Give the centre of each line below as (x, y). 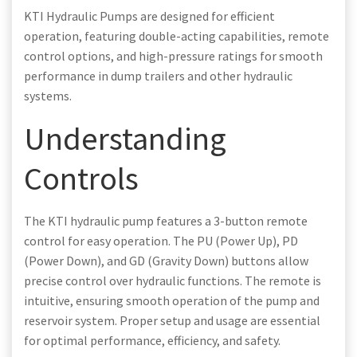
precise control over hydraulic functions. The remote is (173, 281)
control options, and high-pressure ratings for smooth (173, 56)
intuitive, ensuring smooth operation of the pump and (172, 301)
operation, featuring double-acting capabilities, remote (177, 36)
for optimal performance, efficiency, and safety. (152, 341)
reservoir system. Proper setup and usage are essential (172, 321)
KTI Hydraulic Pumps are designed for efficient (149, 16)
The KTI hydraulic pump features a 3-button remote (166, 221)
